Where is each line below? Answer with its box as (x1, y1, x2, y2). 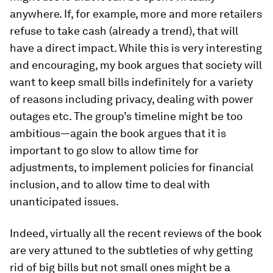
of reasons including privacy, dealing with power (10, 93, 253, 105)
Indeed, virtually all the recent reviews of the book (10, 227, 262, 239)
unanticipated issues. (10, 195, 119, 208)
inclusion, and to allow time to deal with (10, 178, 210, 191)
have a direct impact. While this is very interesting (10, 41, 262, 54)
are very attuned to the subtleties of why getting (10, 244, 253, 257)
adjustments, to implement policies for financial (10, 161, 253, 174)
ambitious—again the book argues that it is (10, 127, 226, 140)
